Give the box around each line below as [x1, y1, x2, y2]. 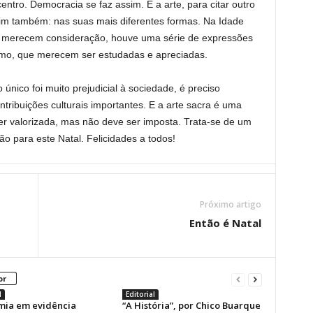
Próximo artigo [199, 198, 261, 210]
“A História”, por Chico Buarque [122, 299, 261, 312]
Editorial [125, 289, 155, 299]
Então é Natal [189, 216, 261, 230]
